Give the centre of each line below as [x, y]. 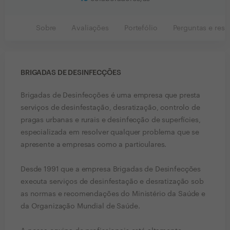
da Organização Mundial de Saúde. [80, 206]
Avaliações [90, 28]
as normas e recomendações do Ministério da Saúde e [113, 194]
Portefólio [141, 28]
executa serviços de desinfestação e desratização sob [112, 182]
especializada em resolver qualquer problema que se [110, 132]
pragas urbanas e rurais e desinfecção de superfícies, [111, 120]
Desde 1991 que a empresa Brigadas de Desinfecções [111, 169]
